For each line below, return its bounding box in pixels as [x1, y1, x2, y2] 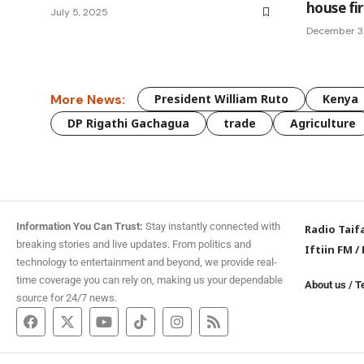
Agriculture [290, 115, 356, 132]
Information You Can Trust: [16, 220, 143, 233]
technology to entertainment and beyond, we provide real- [16, 256, 277, 269]
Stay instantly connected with [143, 220, 280, 233]
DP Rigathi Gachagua [67, 115, 189, 132]
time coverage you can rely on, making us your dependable [16, 274, 283, 287]
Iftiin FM [305, 242, 353, 258]
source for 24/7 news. [16, 292, 117, 305]
